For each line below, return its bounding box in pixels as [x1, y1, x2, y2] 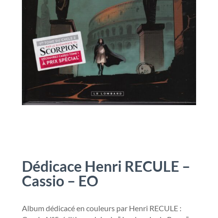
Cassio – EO [21, 171, 98, 189]
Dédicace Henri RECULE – [21, 157, 190, 175]
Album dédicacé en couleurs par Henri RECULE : [21, 203, 182, 213]
